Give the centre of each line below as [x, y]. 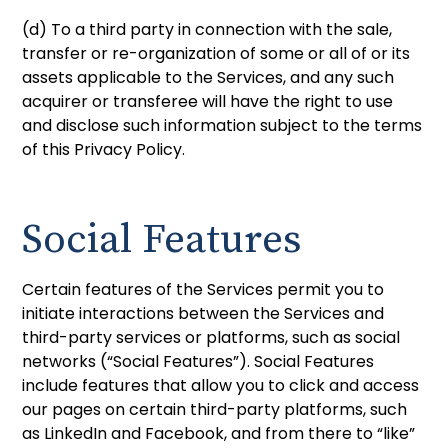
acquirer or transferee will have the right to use [208, 101]
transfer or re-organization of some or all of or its [216, 53]
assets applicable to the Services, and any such [208, 77]
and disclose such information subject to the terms [222, 125]
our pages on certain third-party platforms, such [215, 409]
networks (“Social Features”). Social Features [198, 361]
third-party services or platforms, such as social [211, 337]
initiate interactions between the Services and [203, 313]
